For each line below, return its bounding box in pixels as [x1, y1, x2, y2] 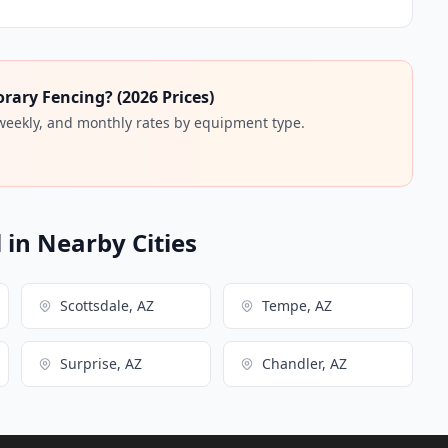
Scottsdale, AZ [59, 295, 154, 315]
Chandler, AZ [261, 353, 347, 373]
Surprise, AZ [59, 353, 142, 373]
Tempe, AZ [261, 295, 332, 315]
